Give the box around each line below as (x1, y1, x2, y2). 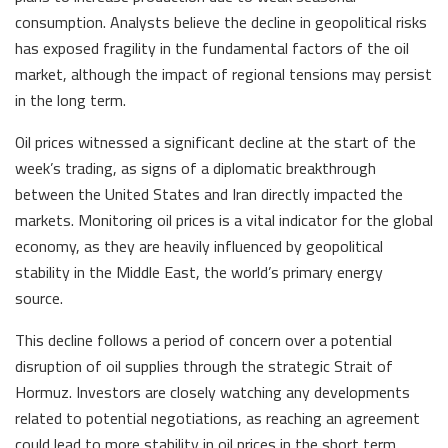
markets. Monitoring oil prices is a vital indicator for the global (15, 204, 433, 235)
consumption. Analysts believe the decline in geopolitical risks (15, 6, 427, 37)
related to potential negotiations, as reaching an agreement (15, 402, 420, 433)
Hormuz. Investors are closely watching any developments (15, 376, 410, 407)
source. (15, 282, 63, 313)
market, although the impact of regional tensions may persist (15, 58, 432, 89)
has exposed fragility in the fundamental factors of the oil (15, 32, 409, 63)
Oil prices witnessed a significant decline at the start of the (15, 126, 416, 157)
